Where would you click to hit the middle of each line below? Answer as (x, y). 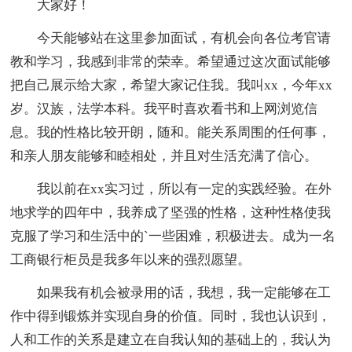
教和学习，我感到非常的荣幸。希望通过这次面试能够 (171, 61)
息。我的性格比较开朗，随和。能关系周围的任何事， (171, 132)
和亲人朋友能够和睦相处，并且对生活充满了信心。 (164, 156)
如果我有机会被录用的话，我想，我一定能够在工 (171, 292)
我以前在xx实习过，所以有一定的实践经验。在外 (171, 189)
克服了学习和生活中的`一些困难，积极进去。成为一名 (173, 236)
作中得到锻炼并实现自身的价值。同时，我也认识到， (171, 316)
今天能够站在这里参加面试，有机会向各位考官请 (171, 38)
